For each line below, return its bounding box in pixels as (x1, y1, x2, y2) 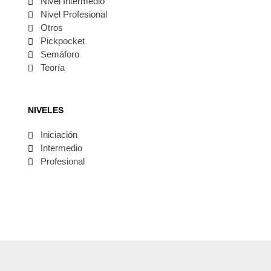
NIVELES (27, 105, 64, 115)
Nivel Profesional (40, 8, 107, 19)
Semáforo (40, 48, 79, 59)
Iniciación (40, 129, 77, 140)
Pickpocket (40, 35, 85, 46)
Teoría (40, 62, 65, 73)
